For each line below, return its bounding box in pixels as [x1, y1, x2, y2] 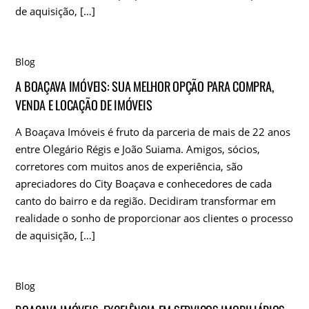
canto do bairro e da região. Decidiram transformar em [15, 194, 277, 208]
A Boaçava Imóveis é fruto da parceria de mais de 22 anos [15, 125, 291, 139]
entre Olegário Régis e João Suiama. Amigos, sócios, [15, 142, 261, 157]
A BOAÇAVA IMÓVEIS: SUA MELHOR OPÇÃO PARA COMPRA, [15, 76, 274, 95]
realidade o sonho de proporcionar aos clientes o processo [15, 211, 294, 226]
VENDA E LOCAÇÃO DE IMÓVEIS [15, 94, 152, 114]
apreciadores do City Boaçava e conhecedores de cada [15, 177, 272, 191]
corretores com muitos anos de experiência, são [15, 159, 243, 174]
